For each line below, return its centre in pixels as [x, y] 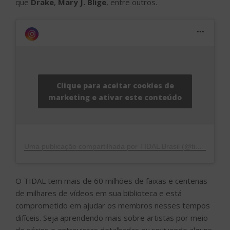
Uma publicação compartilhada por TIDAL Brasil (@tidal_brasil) [199, 147]
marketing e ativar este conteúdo [115, 98]
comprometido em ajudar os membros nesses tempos [113, 206]
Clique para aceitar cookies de [115, 86]
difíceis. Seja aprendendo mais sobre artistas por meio [112, 218]
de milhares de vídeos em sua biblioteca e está [99, 193]
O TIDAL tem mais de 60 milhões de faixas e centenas [111, 181]
